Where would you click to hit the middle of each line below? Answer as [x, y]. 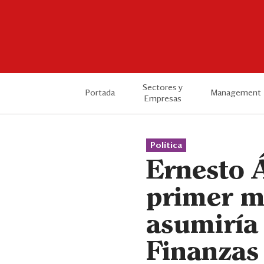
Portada [100, 93]
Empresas [163, 99]
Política [166, 146]
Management [236, 93]
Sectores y [163, 88]
